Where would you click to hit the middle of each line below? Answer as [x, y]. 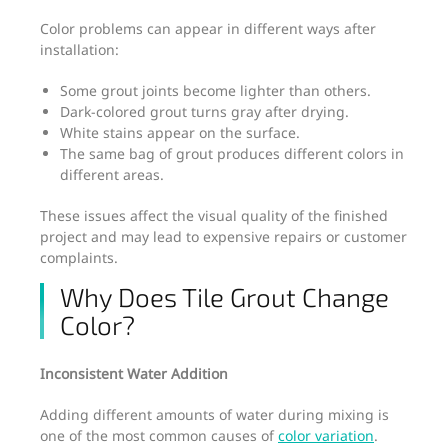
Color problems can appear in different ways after [208, 28]
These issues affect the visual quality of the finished [214, 215]
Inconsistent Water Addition [134, 373]
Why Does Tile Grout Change [224, 296]
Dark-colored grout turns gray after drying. [204, 111]
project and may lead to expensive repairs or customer [223, 236]
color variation [326, 435]
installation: [79, 49]
